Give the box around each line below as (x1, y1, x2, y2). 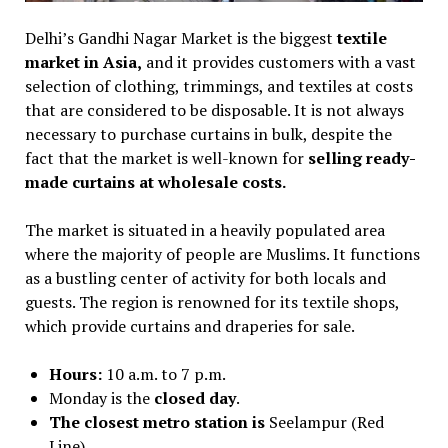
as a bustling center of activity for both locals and (24, 266, 386, 289)
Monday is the (48, 386, 150, 409)
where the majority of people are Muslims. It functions (24, 242, 420, 265)
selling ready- (307, 146, 416, 169)
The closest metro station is (48, 410, 269, 433)
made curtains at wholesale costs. (24, 170, 286, 193)
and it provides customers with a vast (141, 50, 416, 73)
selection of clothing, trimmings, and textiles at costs (24, 74, 413, 97)
